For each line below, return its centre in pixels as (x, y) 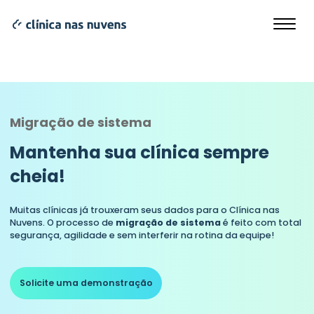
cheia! (38, 176)
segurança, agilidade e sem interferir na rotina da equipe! (142, 235)
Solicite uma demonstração (86, 283)
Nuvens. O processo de (63, 223)
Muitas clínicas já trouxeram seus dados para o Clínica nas (145, 210)
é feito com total (261, 223)
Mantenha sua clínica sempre (140, 152)
